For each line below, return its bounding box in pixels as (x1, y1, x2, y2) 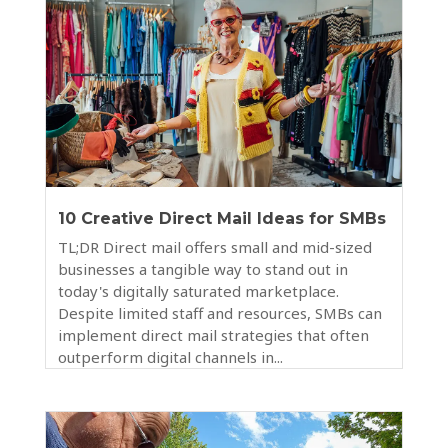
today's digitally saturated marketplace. (57, 281, 339, 302)
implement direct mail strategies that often (57, 325, 369, 346)
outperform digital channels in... (57, 347, 283, 368)
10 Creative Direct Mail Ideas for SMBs (57, 209, 386, 229)
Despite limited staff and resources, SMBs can (57, 303, 382, 324)
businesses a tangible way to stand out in (57, 259, 348, 280)
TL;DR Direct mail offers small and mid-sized (57, 237, 372, 258)
